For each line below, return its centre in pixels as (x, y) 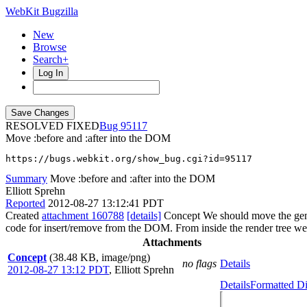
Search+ (51, 59)
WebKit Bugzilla (42, 11)
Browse (50, 47)
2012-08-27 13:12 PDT (58, 270)
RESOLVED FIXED (52, 126)
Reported (25, 203)
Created (24, 216)
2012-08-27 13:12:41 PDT (106, 203)
